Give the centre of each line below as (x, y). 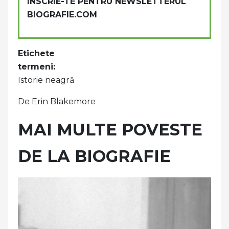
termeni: (37, 66)
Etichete (36, 53)
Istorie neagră (46, 80)
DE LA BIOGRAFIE (94, 156)
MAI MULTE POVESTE (110, 129)
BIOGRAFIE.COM (62, 14)
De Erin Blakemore (57, 101)
